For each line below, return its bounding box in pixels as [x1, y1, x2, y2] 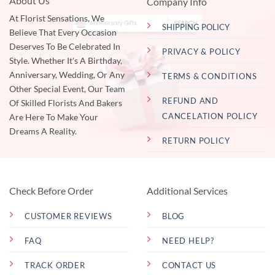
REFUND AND [162, 95, 219, 106]
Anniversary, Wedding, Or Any [9, 69, 125, 80]
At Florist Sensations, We [9, 13, 104, 23]
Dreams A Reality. [9, 126, 77, 136]
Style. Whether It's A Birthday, [9, 55, 122, 66]
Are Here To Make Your [9, 112, 98, 122]
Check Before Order [9, 185, 93, 197]
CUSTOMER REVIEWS [25, 211, 112, 222]
